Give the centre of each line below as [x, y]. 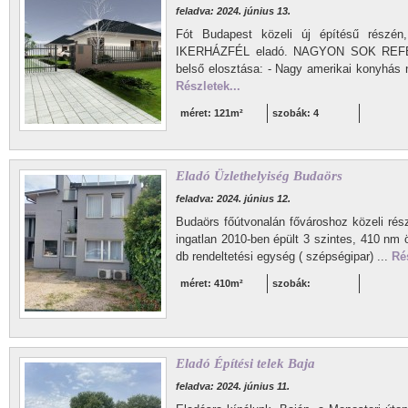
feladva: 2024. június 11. [233, 386]
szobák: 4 [296, 113]
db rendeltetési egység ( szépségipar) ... [284, 256]
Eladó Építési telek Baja [245, 363]
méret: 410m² [212, 283]
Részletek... [208, 86]
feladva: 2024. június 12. [233, 199]
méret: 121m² [212, 113]
